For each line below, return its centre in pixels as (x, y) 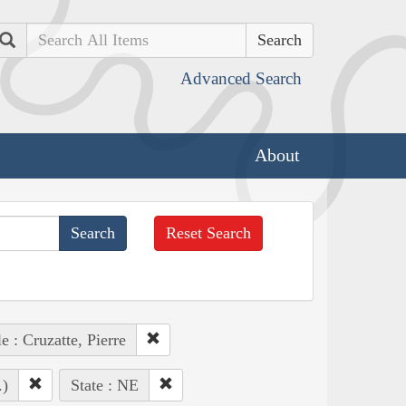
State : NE (104, 385)
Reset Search (209, 232)
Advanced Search (241, 78)
